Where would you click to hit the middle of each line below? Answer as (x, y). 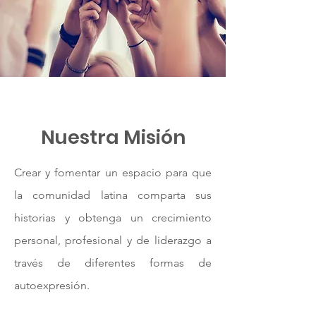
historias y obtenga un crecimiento (113, 218)
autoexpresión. (52, 285)
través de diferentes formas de (113, 263)
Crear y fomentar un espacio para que (113, 172)
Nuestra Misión (113, 137)
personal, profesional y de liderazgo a (113, 240)
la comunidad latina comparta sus (113, 195)
